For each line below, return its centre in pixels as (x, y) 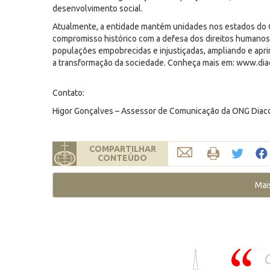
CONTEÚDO (122, 158)
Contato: (68, 93)
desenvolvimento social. (98, 8)
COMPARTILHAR (122, 149)
